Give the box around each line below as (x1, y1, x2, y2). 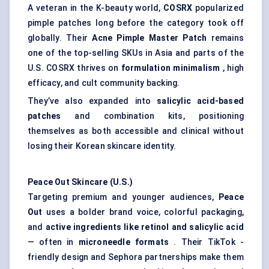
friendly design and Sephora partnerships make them (28, 252, 244, 262)
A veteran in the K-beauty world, (28, 3, 164, 13)
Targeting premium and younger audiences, (28, 192, 219, 202)
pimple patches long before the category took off (28, 18, 244, 28)
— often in (28, 237, 79, 247)
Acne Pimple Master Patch (92, 33, 207, 43)
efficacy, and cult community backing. (28, 78, 180, 88)
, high (220, 63, 244, 73)
